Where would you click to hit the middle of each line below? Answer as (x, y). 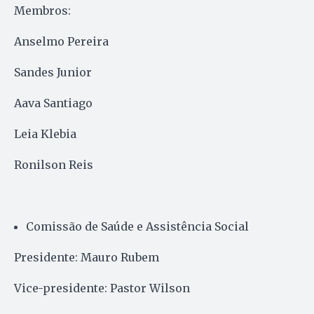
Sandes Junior (53, 72)
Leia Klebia (45, 134)
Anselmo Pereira (61, 41)
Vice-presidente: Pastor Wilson (102, 288)
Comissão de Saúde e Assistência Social (137, 226)
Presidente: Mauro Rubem (87, 257)
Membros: (42, 10)
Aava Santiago (53, 103)
